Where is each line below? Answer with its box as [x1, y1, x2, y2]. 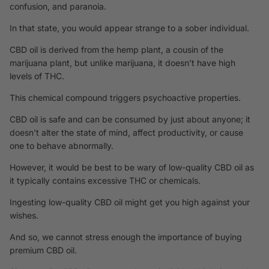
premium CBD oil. [10, 244, 77, 255]
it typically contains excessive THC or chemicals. [10, 175, 201, 186]
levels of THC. [10, 70, 64, 81]
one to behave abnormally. [10, 140, 113, 151]
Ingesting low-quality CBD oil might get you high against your [10, 196, 250, 207]
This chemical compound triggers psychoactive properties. [10, 92, 241, 103]
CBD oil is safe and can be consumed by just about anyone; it [10, 113, 250, 124]
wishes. [10, 210, 38, 220]
